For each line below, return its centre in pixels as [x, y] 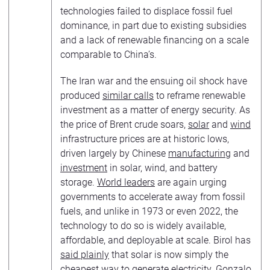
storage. [79, 182]
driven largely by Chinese [114, 153]
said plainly [85, 255]
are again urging [191, 182]
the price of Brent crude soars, [124, 124]
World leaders [126, 182]
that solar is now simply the [169, 255]
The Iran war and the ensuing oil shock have [154, 81]
